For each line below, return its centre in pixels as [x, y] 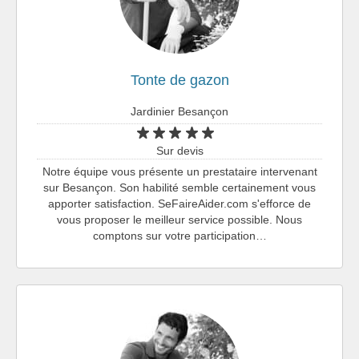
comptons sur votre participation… [179, 235]
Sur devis [179, 150]
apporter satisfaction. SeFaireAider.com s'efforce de [179, 203]
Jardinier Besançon [179, 111]
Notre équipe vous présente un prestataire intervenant [179, 171]
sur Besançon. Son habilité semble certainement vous [179, 187]
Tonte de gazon [179, 80]
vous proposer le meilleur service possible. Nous [179, 219]
